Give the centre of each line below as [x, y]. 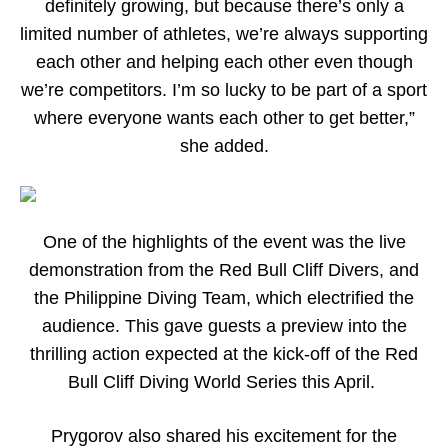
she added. [224, 145]
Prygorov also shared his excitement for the [224, 435]
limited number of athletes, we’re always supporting [224, 33]
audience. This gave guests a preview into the [224, 325]
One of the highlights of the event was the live [224, 241]
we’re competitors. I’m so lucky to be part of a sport [224, 89]
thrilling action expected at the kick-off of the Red [224, 353]
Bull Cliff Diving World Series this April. [224, 381]
